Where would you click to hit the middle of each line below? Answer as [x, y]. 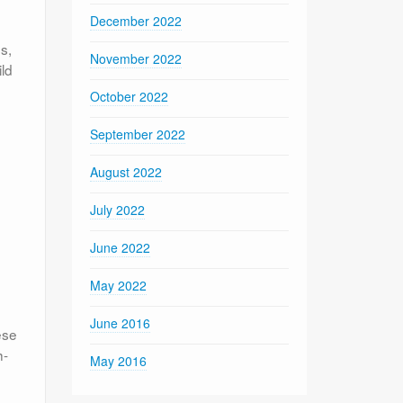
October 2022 [130, 96]
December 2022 [136, 20]
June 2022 [121, 247]
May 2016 [119, 360]
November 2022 [136, 58]
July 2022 [118, 209]
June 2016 [121, 322]
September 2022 [138, 134]
